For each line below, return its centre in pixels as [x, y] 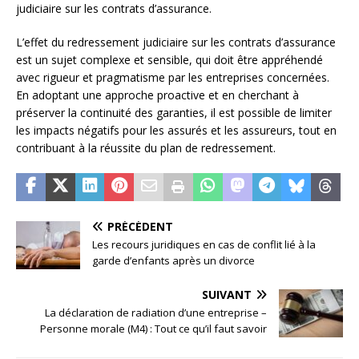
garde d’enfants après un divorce [173, 260]
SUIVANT [227, 294]
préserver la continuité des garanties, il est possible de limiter [174, 112]
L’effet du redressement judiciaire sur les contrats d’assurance [176, 42]
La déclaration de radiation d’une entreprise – [156, 312]
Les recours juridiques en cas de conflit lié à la [204, 244]
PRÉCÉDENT [140, 226]
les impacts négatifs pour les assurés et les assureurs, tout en [176, 130]
